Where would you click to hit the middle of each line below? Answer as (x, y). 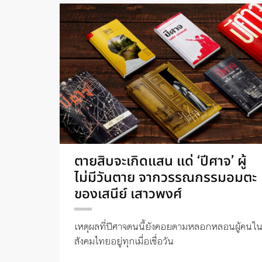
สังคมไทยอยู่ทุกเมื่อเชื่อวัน (124, 241)
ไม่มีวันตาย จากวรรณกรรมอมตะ (166, 177)
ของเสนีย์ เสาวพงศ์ (128, 193)
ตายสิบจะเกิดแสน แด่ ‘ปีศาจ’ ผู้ (161, 160)
